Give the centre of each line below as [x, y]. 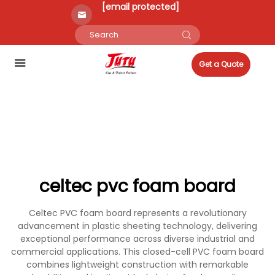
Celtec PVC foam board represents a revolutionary [137, 213]
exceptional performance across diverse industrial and [137, 239]
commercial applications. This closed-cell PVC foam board [137, 252]
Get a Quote [221, 64]
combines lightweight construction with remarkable [137, 265]
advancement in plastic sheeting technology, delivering [137, 226]
